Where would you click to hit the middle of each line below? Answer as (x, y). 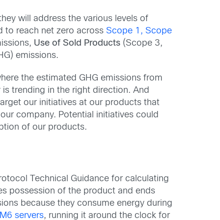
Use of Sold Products (77, 44)
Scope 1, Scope (139, 31)
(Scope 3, (142, 44)
